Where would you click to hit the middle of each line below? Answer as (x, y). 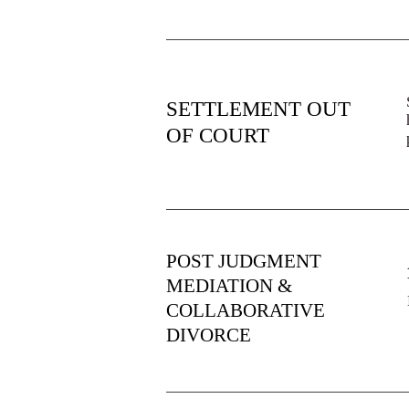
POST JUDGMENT (244, 261)
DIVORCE (209, 335)
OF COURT (218, 136)
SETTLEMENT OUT (258, 109)
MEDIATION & (229, 286)
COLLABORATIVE (246, 310)
